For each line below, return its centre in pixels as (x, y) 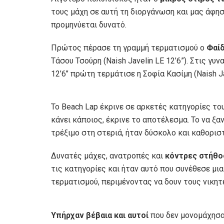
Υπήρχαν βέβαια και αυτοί (100, 215)
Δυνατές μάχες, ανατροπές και (108, 155)
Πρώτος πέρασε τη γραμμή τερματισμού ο (129, 47)
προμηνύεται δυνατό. (89, 24)
